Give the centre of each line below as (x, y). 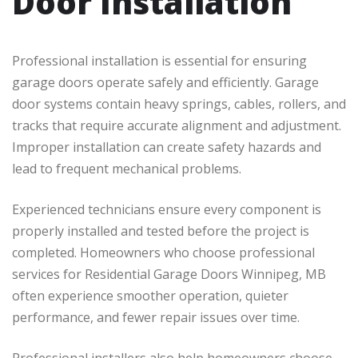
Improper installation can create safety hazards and (167, 147)
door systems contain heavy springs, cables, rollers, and (179, 104)
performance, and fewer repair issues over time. (156, 318)
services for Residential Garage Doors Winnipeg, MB (169, 274)
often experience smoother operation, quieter (150, 296)
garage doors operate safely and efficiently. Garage (165, 83)
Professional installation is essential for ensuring (159, 61)
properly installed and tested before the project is (161, 231)
